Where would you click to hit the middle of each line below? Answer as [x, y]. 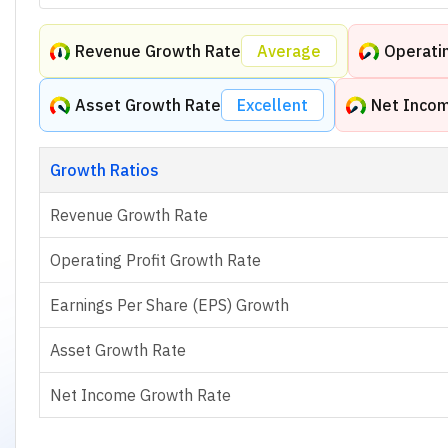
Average [288, 50]
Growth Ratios [104, 169]
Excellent [272, 104]
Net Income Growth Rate [140, 394]
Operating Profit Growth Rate [155, 259]
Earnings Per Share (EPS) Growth [169, 304]
